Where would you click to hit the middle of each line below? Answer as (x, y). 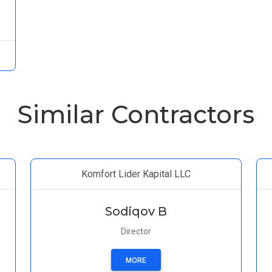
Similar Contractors (136, 114)
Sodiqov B (136, 211)
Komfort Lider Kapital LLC (136, 174)
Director (136, 231)
